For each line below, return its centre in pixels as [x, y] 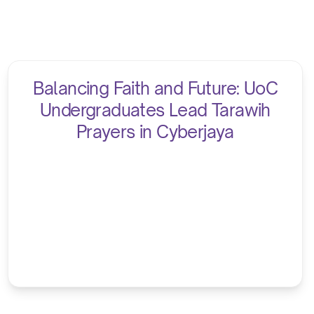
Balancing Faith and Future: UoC [155, 89]
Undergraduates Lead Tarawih [155, 110]
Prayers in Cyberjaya [155, 132]
